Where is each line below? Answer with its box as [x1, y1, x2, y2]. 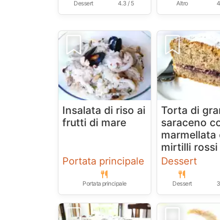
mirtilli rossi [161, 140, 218, 153]
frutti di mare [62, 116, 126, 129]
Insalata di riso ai [62, 104, 145, 116]
